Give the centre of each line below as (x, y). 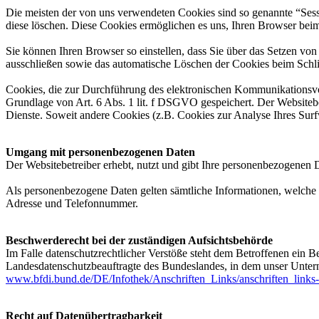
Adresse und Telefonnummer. (72, 203)
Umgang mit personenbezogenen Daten (100, 152)
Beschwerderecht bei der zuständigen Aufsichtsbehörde (139, 240)
